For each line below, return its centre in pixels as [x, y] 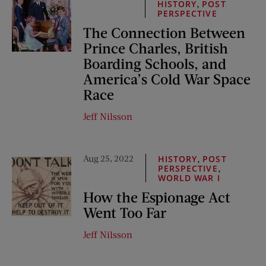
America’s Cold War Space [167, 79]
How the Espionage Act [157, 197]
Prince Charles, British [156, 48]
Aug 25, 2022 [108, 158]
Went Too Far [125, 212]
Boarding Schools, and [155, 63]
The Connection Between [164, 32]
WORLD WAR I [189, 178]
